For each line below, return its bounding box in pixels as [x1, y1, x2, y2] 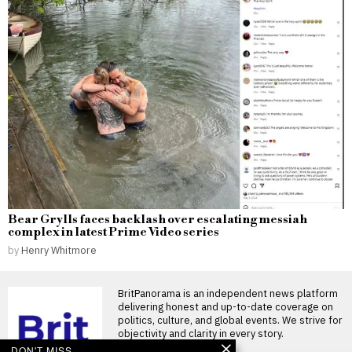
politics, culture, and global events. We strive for [118, 313, 343, 327]
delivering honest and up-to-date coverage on [118, 300, 333, 313]
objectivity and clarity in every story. [118, 327, 284, 340]
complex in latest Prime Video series [8, 225, 219, 240]
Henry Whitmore [21, 244, 97, 257]
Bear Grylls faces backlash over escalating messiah [8, 212, 307, 228]
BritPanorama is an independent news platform [118, 287, 338, 300]
